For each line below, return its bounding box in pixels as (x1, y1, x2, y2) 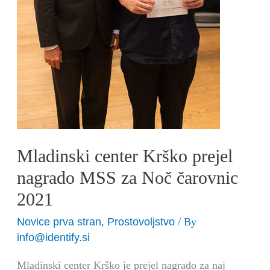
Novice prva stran (17, 215, 102, 228)
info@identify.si (17, 230, 90, 243)
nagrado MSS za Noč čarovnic (17, 167, 239, 187)
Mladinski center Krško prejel (17, 145, 233, 166)
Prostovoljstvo (107, 215, 175, 228)
